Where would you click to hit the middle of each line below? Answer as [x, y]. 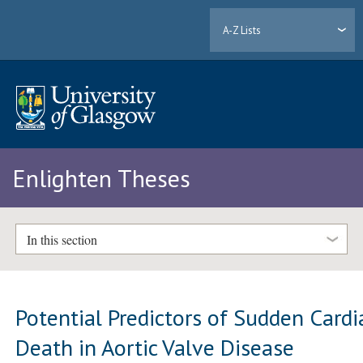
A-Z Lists [242, 30]
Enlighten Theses [101, 178]
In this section [62, 239]
